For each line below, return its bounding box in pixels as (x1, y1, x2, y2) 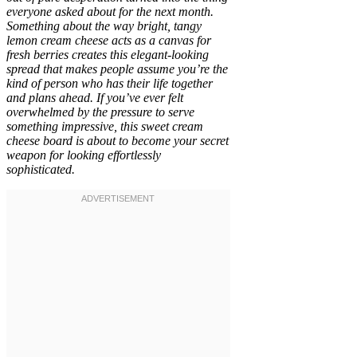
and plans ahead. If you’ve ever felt (6, 90, 183, 104)
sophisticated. (6, 162, 75, 176)
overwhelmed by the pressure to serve (6, 104, 194, 119)
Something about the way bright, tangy (6, 18, 202, 33)
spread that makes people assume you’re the (6, 61, 228, 76)
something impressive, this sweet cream (6, 119, 203, 133)
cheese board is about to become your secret (6, 133, 229, 147)
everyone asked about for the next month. (6, 4, 214, 18)
